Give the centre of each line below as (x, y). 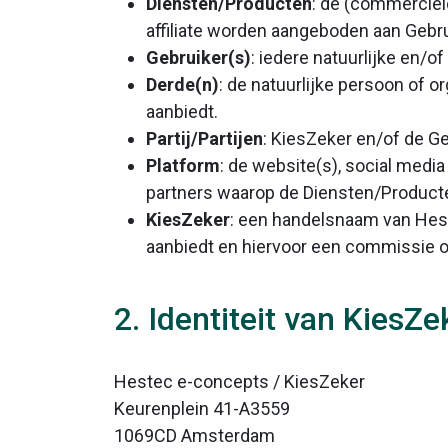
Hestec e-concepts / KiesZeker (239, 381)
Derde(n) (182, 84)
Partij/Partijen (204, 138)
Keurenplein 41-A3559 (202, 408)
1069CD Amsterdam (194, 435)
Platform (183, 165)
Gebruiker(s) (198, 57)
